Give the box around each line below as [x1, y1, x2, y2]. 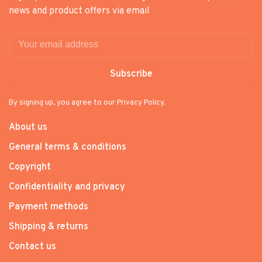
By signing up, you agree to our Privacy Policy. [9, 98, 166, 108]
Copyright [9, 161, 51, 173]
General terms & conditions [9, 141, 126, 153]
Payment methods [9, 201, 88, 213]
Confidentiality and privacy [9, 181, 125, 193]
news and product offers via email [9, 5, 150, 17]
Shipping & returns [9, 220, 88, 233]
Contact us [9, 240, 56, 253]
